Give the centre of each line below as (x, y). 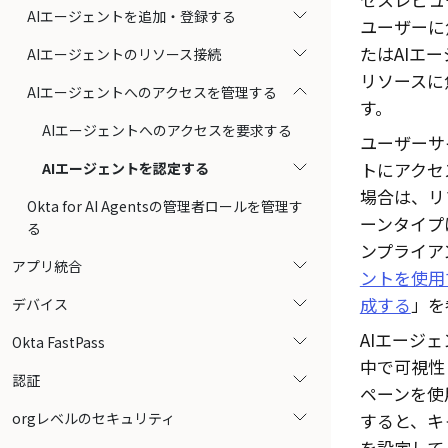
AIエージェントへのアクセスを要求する (167, 130)
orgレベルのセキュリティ (93, 418)
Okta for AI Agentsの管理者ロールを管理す (165, 206)
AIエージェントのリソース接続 (124, 54)
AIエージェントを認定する (125, 168)
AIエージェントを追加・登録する (131, 16)
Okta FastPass (58, 342)
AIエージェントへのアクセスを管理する (152, 92)
